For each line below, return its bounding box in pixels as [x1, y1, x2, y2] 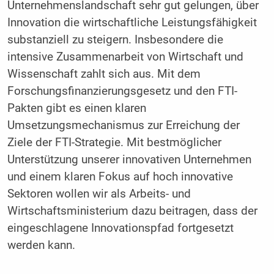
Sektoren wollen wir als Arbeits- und [7, 187, 191, 201]
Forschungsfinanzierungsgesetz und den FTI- [7, 84, 237, 98]
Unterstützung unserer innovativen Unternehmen [7, 152, 251, 166]
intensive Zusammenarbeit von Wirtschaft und [7, 50, 243, 64]
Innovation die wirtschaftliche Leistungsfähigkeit [7, 15, 257, 29]
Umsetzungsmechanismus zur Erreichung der [7, 118, 240, 132]
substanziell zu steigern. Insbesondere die [7, 32, 223, 46]
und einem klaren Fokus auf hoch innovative [7, 169, 233, 183]
